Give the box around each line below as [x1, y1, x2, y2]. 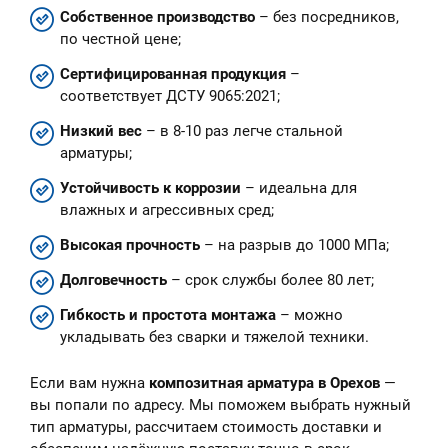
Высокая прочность [60, 236, 200, 254]
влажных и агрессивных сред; [60, 201, 274, 219]
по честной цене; [60, 30, 181, 48]
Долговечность [60, 271, 167, 289]
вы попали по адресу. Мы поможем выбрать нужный [30, 396, 411, 414]
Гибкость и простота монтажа [60, 306, 276, 324]
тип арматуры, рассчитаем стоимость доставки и [30, 418, 382, 436]
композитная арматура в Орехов [149, 374, 380, 392]
